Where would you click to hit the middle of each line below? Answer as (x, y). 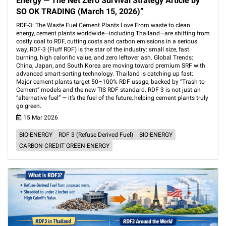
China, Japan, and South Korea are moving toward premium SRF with (111, 66)
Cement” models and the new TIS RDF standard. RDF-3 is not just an (108, 90)
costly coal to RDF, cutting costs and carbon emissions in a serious (107, 41)
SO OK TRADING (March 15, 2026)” (80, 11)
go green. (29, 106)
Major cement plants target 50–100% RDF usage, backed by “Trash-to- (111, 82)
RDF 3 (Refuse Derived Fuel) (96, 135)
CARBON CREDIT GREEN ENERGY (64, 146)
